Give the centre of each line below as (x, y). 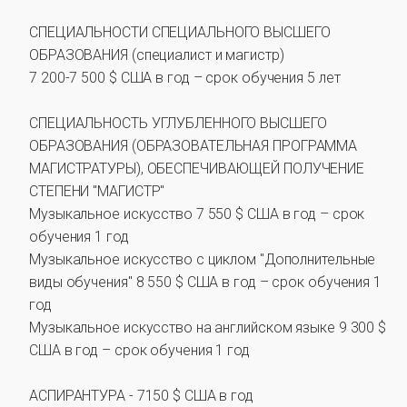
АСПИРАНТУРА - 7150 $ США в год (141, 396)
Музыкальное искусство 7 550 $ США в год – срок (197, 214)
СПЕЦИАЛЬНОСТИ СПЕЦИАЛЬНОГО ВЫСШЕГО (180, 32)
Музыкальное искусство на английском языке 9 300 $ (208, 328)
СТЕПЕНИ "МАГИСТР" (97, 191)
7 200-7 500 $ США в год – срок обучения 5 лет (185, 78)
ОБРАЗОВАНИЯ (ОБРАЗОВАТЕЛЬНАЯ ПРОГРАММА (194, 146)
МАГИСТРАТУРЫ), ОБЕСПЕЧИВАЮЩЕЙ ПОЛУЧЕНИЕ (197, 169)
